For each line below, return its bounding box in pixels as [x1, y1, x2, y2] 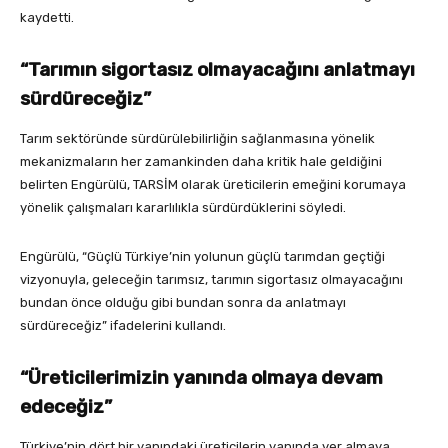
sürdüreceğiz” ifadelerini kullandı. [20, 318, 226, 334]
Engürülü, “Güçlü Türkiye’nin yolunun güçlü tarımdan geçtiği [20, 249, 385, 265]
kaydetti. [20, 10, 74, 26]
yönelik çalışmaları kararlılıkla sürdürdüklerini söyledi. [20, 200, 346, 216]
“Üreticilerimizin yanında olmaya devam [20, 366, 383, 390]
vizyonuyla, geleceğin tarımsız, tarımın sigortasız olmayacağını [20, 272, 403, 288]
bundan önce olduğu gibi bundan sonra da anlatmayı [20, 295, 346, 311]
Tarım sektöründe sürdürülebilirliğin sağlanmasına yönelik [20, 131, 375, 147]
